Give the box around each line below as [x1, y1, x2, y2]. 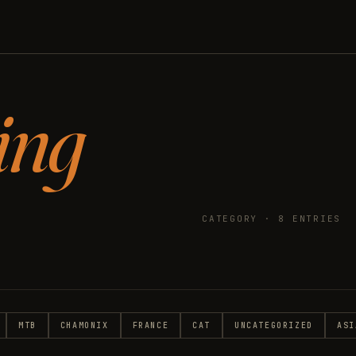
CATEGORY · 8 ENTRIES [202, 213, 342, 224]
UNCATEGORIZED [234, 320, 313, 331]
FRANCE [132, 320, 169, 331]
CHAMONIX [60, 320, 109, 331]
